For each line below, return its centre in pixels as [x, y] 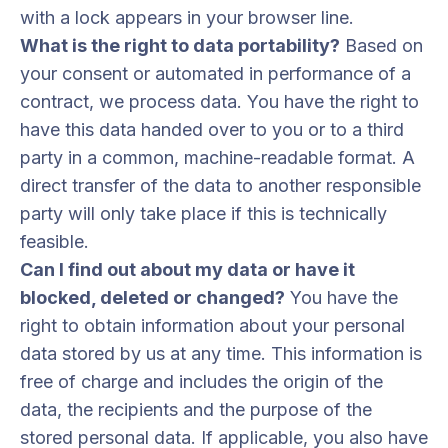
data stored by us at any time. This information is [221, 353]
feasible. [54, 241]
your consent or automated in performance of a [215, 73]
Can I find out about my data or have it [187, 269]
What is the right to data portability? [180, 45]
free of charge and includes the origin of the [201, 381]
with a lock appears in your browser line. [187, 17]
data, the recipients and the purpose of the [196, 409]
